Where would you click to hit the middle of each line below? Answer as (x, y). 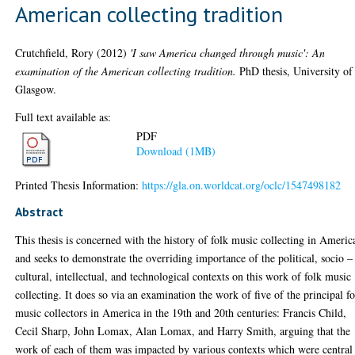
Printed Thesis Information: (79, 185)
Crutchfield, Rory (55, 52)
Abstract (40, 211)
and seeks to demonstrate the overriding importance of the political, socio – (184, 258)
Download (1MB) (176, 151)
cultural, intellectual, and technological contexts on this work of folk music (183, 276)
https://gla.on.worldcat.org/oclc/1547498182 (242, 185)
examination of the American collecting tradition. (126, 71)
